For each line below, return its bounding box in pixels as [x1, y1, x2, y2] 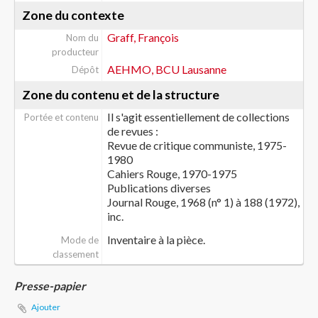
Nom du [65, 32, 99, 43]
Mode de [60, 234, 99, 246]
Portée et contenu [23, 111, 99, 123]
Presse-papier [14, 279, 86, 292]
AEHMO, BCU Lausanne [106, 62, 226, 76]
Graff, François [106, 31, 179, 44]
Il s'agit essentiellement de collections [106, 110, 290, 124]
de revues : [106, 124, 158, 138]
